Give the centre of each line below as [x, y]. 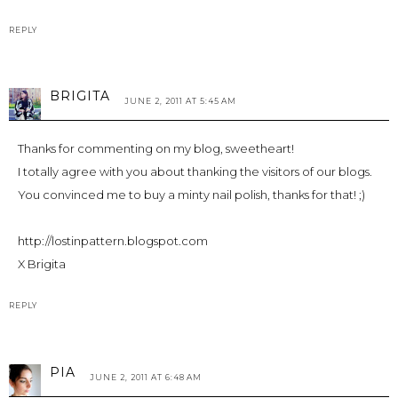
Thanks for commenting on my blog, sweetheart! [156, 149]
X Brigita [42, 264]
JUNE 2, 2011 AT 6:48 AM [146, 377]
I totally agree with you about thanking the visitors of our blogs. [195, 172]
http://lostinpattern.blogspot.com [113, 241]
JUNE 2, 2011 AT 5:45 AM [180, 101]
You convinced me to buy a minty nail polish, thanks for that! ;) [191, 195]
